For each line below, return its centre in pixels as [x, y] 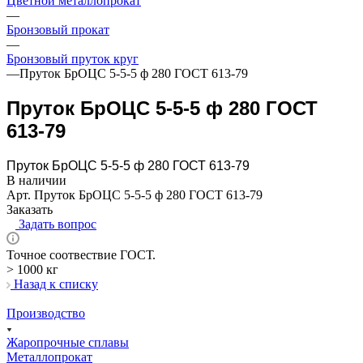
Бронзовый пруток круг [73, 59]
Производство [46, 313]
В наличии [36, 180]
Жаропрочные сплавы [68, 342]
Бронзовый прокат [58, 30]
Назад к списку [56, 284]
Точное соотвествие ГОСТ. [81, 254]
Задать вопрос [58, 224]
